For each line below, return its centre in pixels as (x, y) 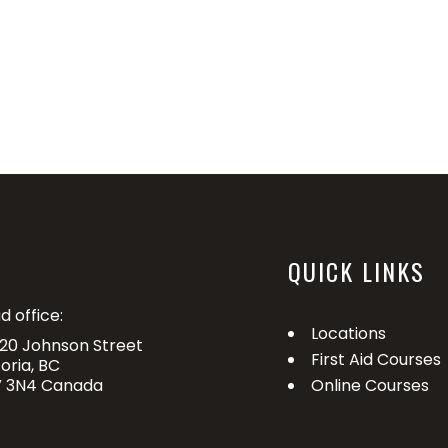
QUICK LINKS (357, 271)
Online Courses (370, 386)
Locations (349, 334)
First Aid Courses (376, 360)
